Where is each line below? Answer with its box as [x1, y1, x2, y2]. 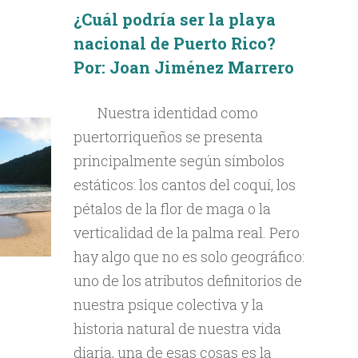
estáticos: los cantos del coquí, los [73, 175, 296, 194]
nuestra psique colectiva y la [73, 295, 264, 314]
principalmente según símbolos [73, 151, 284, 170]
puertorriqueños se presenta [73, 127, 263, 146]
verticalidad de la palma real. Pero [73, 223, 300, 242]
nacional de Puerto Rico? [73, 33, 276, 54]
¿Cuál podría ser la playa [73, 9, 276, 30]
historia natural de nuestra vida [73, 319, 281, 338]
